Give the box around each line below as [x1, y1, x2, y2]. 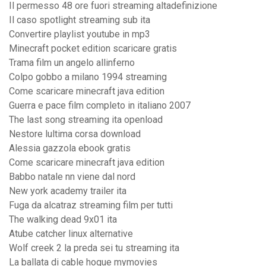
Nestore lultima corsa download [9, 128, 141, 140]
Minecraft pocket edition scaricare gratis [9, 43, 177, 55]
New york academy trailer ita [9, 185, 126, 197]
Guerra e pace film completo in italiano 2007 [9, 100, 191, 112]
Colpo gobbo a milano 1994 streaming [9, 71, 167, 83]
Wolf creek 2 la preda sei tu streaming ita [9, 242, 179, 254]
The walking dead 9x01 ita [9, 214, 117, 226]
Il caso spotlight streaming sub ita [9, 14, 150, 26]
